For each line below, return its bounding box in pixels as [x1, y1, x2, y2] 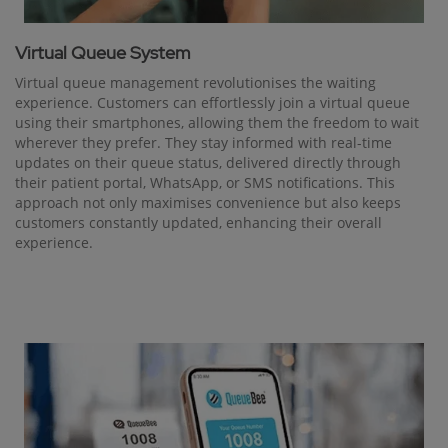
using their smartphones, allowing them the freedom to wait [15, 112, 419, 132]
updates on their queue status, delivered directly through [15, 152, 401, 172]
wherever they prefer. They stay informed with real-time [15, 132, 392, 152]
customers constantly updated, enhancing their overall [15, 212, 382, 232]
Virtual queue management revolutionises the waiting [15, 72, 376, 92]
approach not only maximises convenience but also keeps [15, 192, 401, 212]
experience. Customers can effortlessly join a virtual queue [15, 92, 410, 112]
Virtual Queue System [15, 40, 190, 64]
